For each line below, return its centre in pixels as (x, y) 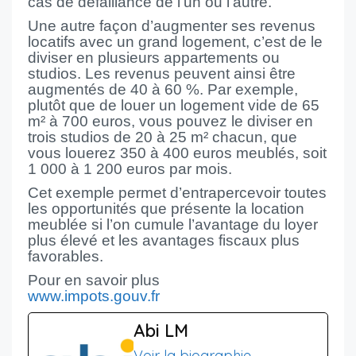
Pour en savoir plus (94, 280)
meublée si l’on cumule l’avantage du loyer (173, 224)
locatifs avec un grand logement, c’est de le (175, 42)
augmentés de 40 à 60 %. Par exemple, (163, 89)
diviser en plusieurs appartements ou (154, 58)
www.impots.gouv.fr (94, 296)
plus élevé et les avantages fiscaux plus (164, 240)
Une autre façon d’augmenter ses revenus (172, 26)
